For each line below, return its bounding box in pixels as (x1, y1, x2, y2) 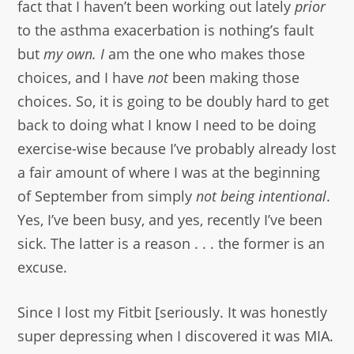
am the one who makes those (104, 43, 306, 63)
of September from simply (17, 186, 197, 205)
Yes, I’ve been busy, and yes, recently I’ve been (17, 209, 323, 229)
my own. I (43, 43, 105, 63)
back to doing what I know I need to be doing (17, 115, 317, 134)
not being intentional (196, 186, 327, 205)
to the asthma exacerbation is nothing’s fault (17, 20, 314, 40)
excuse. (17, 257, 68, 277)
